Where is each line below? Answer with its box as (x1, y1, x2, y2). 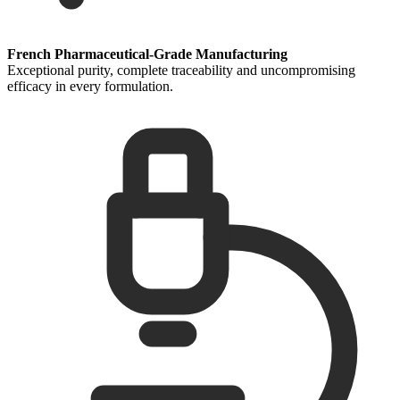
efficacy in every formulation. (7, 78, 173, 94)
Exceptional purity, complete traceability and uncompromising (7, 62, 355, 78)
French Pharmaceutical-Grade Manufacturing (7, 46, 287, 62)
